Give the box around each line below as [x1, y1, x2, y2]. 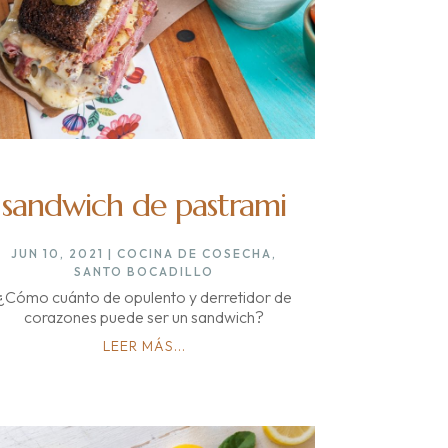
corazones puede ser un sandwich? [24, 306, 265, 327]
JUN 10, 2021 [11, 245, 105, 261]
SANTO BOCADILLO [74, 263, 215, 279]
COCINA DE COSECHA [117, 245, 273, 261]
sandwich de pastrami [2, 184, 287, 225]
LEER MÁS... [102, 336, 186, 355]
